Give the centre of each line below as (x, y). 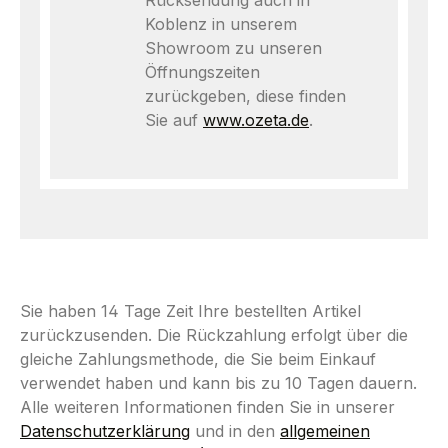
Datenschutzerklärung (105, 431)
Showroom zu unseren (233, 48)
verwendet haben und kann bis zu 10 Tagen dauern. (218, 383)
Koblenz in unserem (221, 24)
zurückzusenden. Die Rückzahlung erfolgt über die (214, 335)
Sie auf (174, 120)
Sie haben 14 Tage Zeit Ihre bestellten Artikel (190, 311)
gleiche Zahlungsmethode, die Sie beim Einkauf (198, 359)
